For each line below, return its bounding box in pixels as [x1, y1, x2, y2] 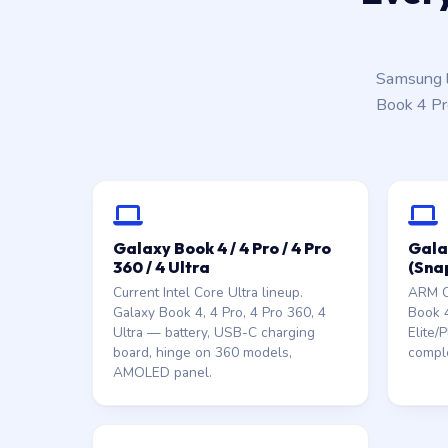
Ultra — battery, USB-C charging [113, 323, 315, 342]
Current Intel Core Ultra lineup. [113, 283, 303, 302]
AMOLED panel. [113, 363, 212, 382]
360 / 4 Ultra [113, 257, 210, 277]
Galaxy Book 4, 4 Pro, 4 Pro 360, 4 [113, 303, 326, 322]
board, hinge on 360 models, [113, 343, 292, 362]
